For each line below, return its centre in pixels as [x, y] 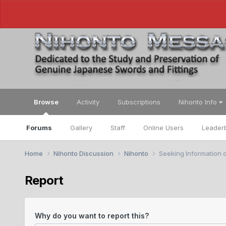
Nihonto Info [199, 102]
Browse [46, 102]
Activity [88, 102]
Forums [39, 128]
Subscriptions [139, 102]
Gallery [81, 128]
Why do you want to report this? [92, 215]
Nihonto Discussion [84, 153]
